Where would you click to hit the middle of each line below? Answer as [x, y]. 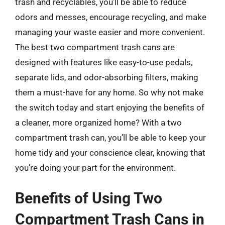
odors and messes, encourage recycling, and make [111, 17]
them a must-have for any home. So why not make [109, 92]
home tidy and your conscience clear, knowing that [110, 152]
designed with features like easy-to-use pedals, [104, 62]
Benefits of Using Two [89, 198]
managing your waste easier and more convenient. [110, 32]
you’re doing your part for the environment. [95, 167]
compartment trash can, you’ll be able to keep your [110, 137]
